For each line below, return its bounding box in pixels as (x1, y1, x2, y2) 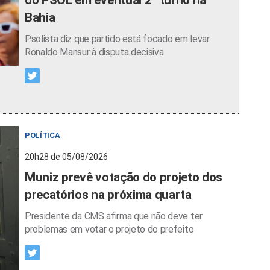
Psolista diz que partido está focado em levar (25, 33, 210, 45)
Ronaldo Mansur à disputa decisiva (25, 46, 164, 58)
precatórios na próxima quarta (25, 187, 192, 202)
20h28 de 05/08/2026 (25, 151, 108, 162)
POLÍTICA (25, 130, 60, 140)
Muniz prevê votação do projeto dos (25, 169, 223, 184)
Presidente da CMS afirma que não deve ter (25, 210, 202, 222)
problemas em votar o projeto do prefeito (25, 223, 194, 235)
